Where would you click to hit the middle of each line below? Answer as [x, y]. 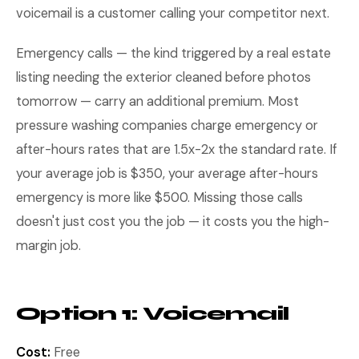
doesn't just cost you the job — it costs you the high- [173, 222]
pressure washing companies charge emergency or [167, 125]
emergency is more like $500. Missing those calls [159, 198]
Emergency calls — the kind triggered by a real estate [173, 53]
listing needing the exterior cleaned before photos [163, 77]
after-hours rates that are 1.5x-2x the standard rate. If [176, 149]
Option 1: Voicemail [153, 314]
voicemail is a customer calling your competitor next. [173, 13]
